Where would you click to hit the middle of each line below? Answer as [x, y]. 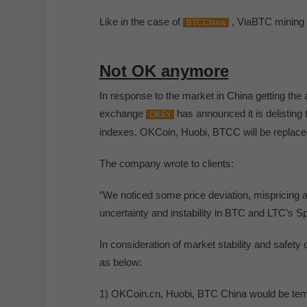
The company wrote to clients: [166, 163]
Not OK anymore [164, 71]
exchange [122, 113]
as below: [120, 262]
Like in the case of [141, 22]
